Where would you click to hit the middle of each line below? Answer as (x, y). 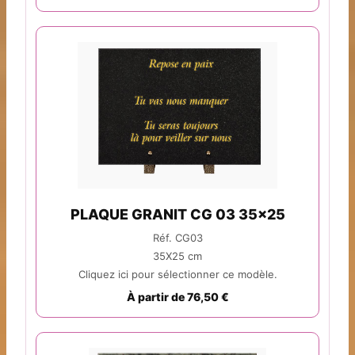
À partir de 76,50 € (177, 297)
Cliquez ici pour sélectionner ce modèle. (177, 275)
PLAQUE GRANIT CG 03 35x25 (177, 215)
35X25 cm (177, 256)
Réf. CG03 (177, 238)
